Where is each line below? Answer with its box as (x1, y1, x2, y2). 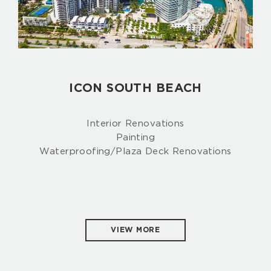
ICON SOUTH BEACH (69, 82, 202, 94)
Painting (116, 132, 155, 142)
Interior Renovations (87, 119, 184, 128)
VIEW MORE (111, 226, 160, 233)
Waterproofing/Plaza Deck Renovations (39, 146, 232, 156)
